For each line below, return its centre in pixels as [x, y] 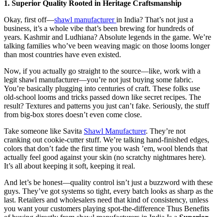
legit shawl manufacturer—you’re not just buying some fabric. [99, 80]
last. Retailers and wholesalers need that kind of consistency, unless [106, 200]
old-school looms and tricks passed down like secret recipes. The [102, 97]
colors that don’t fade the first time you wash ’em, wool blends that [106, 149]
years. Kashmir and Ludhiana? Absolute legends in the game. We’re [108, 37]
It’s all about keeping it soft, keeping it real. [70, 166]
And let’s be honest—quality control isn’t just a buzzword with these [108, 183]
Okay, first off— [29, 20]
